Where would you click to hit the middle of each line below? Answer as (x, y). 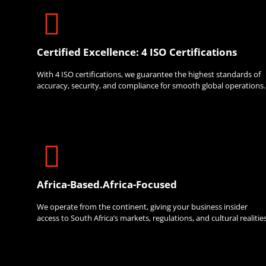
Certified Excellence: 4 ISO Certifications (137, 52)
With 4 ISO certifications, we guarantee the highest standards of (149, 75)
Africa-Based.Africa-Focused (107, 184)
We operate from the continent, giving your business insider (142, 207)
